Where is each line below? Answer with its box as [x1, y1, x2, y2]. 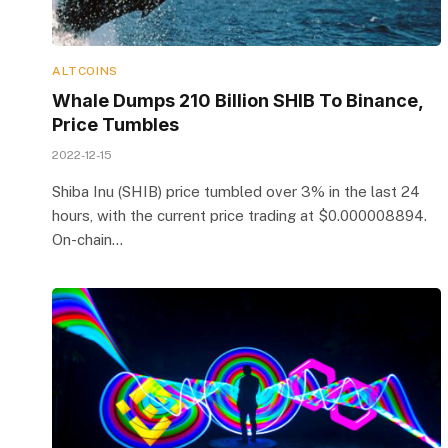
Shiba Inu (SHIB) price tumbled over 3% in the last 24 [52, 182, 420, 200]
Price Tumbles [52, 113, 179, 135]
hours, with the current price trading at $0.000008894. [52, 206, 427, 224]
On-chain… [52, 230, 123, 248]
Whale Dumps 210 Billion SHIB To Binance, [52, 89, 423, 111]
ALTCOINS [52, 63, 118, 78]
